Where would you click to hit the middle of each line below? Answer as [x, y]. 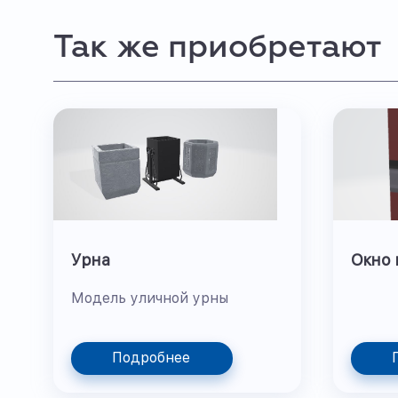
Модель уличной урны [150, 298]
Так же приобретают [217, 48]
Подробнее [151, 358]
